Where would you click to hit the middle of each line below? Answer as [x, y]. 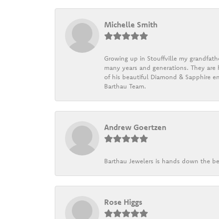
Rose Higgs [123, 202]
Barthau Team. [125, 86]
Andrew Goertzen [135, 127]
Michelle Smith [131, 24]
